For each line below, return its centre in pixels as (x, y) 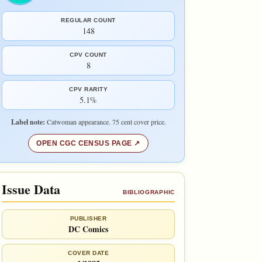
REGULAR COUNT (88, 20)
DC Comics (88, 229)
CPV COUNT (88, 54)
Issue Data (31, 189)
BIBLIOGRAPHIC (149, 192)
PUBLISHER (88, 218)
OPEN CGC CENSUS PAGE (84, 143)
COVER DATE (88, 253)
